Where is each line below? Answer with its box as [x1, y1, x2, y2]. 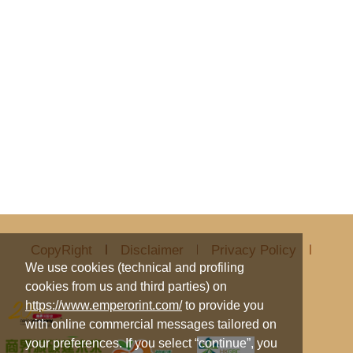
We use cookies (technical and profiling [25, 261, 244, 275]
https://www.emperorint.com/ [25, 299, 182, 313]
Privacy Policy [211, 242, 297, 258]
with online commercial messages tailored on [25, 318, 277, 332]
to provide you [182, 299, 264, 313]
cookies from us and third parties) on [25, 280, 227, 294]
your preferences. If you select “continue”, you [25, 336, 277, 351]
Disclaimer [120, 242, 184, 258]
